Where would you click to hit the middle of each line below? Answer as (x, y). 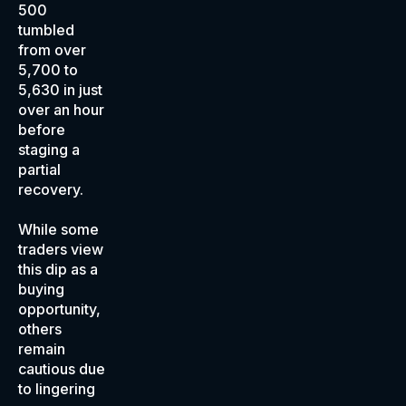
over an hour (61, 110)
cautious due (62, 369)
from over (52, 50)
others (40, 329)
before (42, 130)
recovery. (51, 189)
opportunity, (59, 309)
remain (42, 349)
